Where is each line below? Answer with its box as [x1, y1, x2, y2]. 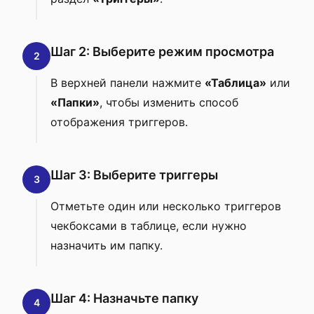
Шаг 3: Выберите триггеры [50, 168, 218, 182]
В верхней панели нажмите [50, 76, 205, 90]
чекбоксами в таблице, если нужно [50, 219, 247, 233]
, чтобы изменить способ [100, 95, 238, 109]
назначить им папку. [50, 238, 163, 252]
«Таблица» [205, 76, 266, 90]
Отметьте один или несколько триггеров [50, 199, 281, 213]
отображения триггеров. [50, 115, 188, 129]
